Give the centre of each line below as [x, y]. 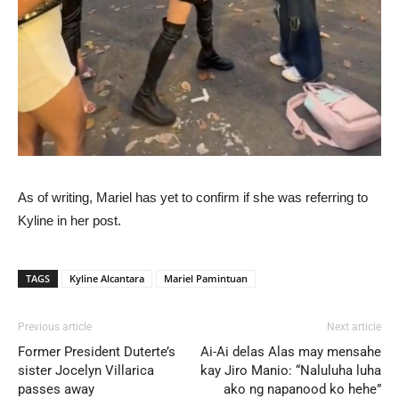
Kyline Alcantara [107, 279]
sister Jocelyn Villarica [86, 371]
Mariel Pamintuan [206, 279]
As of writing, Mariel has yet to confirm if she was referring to [193, 198]
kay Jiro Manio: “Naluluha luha [291, 371]
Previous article [55, 327]
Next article [354, 327]
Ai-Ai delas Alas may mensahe [291, 352]
